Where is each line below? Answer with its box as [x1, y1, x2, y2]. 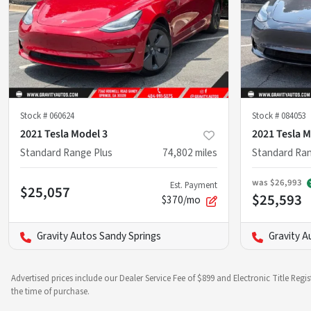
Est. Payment [170, 179, 217, 192]
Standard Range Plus [20, 145, 112, 161]
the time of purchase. [11, 285, 90, 299]
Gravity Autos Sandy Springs [37, 228, 161, 244]
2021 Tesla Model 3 [20, 126, 108, 142]
